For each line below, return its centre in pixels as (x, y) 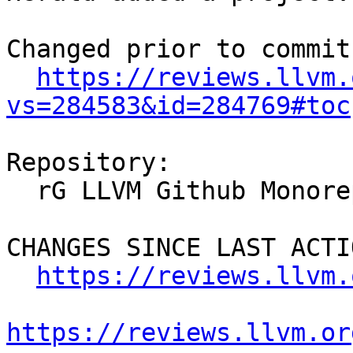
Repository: (89, 163)
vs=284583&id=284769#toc (178, 106)
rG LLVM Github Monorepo (21, 191)
